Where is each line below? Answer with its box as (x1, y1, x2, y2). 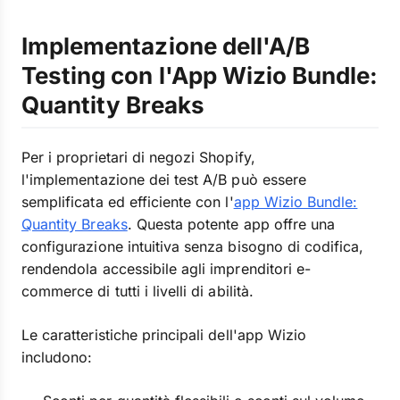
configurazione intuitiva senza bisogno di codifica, (21, 237, 364, 255)
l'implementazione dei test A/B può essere (21, 171, 306, 188)
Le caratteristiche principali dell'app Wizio (21, 326, 307, 344)
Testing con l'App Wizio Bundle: (21, 62, 379, 89)
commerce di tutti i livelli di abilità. (21, 282, 254, 300)
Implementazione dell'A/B (21, 32, 311, 60)
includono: (21, 348, 93, 366)
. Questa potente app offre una (127, 215, 336, 233)
